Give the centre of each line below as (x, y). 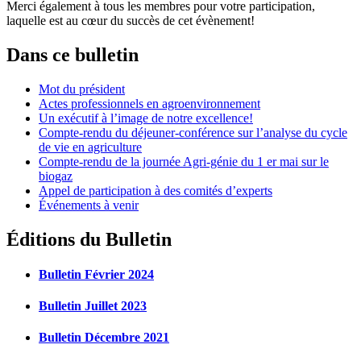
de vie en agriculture (90, 147)
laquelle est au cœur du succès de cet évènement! (131, 20)
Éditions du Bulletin (89, 239)
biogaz (56, 176)
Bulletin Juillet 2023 (93, 306)
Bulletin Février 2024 (96, 274)
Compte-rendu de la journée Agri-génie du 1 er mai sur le (184, 161)
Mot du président (82, 89)
